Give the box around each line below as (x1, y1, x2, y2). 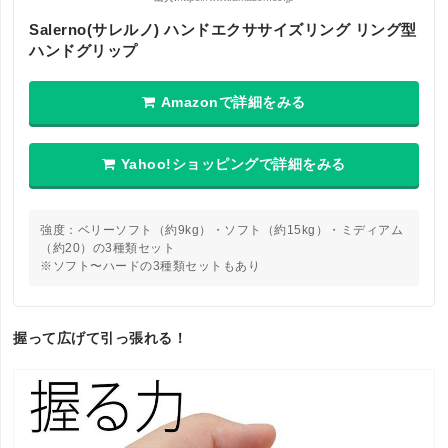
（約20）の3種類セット (40, 241, 176, 256)
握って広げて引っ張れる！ (13, 330, 188, 347)
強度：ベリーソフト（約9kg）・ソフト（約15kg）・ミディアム (40, 223, 404, 238)
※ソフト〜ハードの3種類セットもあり (40, 259, 261, 274)
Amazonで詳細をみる (160, 94, 306, 111)
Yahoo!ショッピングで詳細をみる (120, 156, 346, 173)
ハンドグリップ (29, 42, 138, 60)
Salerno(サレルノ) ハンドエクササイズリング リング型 (29, 21, 417, 39)
